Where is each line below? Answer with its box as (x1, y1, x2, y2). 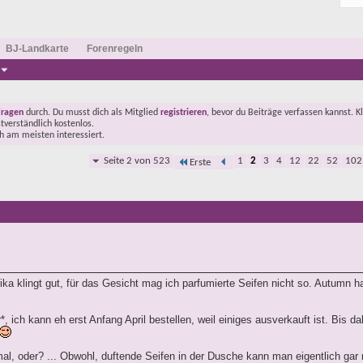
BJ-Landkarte (6, 43, 69, 54)
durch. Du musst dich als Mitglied (23, 108, 160, 117)
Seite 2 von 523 (104, 156, 170, 166)
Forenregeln (87, 43, 143, 54)
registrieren (160, 108, 207, 117)
